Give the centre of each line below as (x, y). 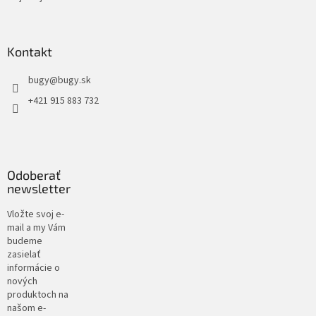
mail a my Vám (36, 228)
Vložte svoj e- (36, 215)
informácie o (34, 268)
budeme (25, 242)
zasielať (24, 255)
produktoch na (38, 295)
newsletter (39, 189)
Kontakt (30, 52)
